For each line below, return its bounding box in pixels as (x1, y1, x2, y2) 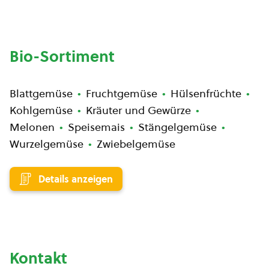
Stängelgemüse (138, 119, 217, 134)
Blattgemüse (10, 86, 73, 101)
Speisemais (68, 119, 125, 134)
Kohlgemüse (10, 103, 73, 118)
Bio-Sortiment (10, 46, 115, 67)
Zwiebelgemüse (97, 136, 175, 151)
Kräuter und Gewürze (86, 103, 191, 118)
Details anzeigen (38, 172, 113, 186)
